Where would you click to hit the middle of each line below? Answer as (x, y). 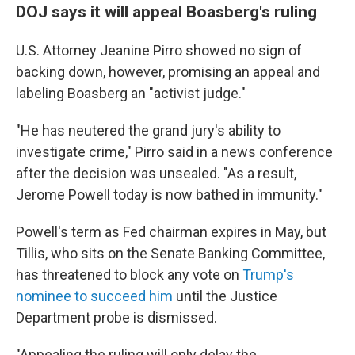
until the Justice (225, 296)
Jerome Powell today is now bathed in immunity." (169, 195)
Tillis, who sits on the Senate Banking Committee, (170, 253)
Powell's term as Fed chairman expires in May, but (171, 232)
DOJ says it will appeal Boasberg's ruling (166, 11)
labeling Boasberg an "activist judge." (131, 93)
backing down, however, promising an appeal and (168, 72)
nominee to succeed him (94, 296)
